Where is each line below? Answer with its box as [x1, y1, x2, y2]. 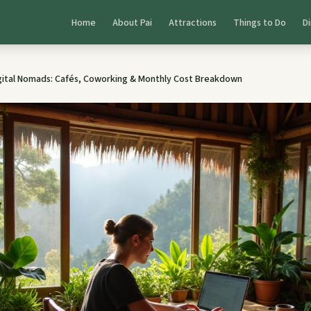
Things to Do [233, 16, 286, 30]
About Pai [112, 16, 152, 30]
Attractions [169, 16, 217, 30]
